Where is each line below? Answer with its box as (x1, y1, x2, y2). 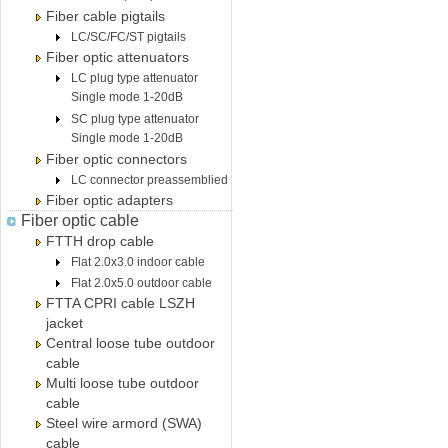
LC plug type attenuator (71, 71, 198, 85)
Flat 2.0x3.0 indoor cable (71, 255, 205, 269)
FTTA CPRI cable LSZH (46, 295, 195, 311)
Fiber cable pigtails (46, 8, 165, 24)
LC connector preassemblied (71, 173, 228, 187)
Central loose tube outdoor (46, 335, 215, 351)
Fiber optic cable (21, 212, 139, 229)
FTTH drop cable (46, 233, 154, 249)
